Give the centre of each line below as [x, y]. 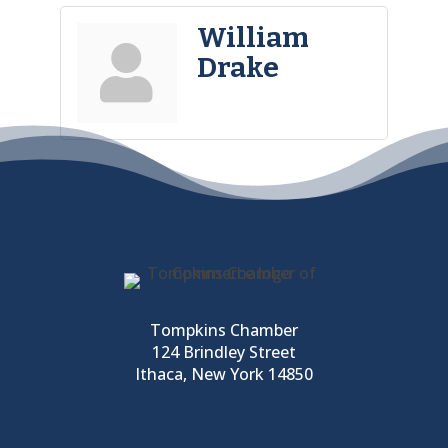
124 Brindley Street [223, 351]
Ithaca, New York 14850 [223, 373]
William [252, 37]
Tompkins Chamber [223, 329]
